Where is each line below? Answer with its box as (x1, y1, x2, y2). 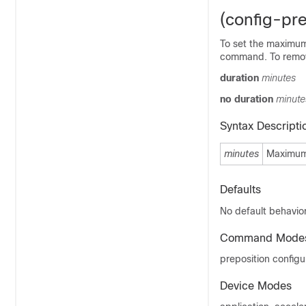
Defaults (220, 184, 261, 195)
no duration (220, 94, 276, 105)
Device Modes (220, 280, 292, 292)
